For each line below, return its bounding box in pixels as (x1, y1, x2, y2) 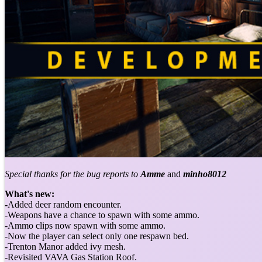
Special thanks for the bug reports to (5, 168, 138, 179)
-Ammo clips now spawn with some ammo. (5, 220, 166, 230)
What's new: (5, 188, 54, 199)
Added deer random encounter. (8, 199, 122, 209)
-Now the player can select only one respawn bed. (5, 230, 189, 241)
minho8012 (183, 168, 226, 179)
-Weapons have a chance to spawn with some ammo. (5, 209, 199, 220)
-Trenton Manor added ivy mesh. (5, 241, 126, 251)
